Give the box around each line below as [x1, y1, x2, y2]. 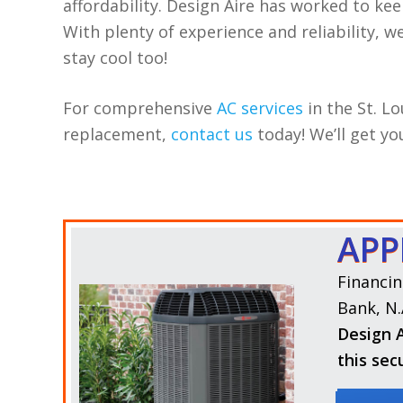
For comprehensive [63, 97, 218, 120]
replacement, [63, 123, 172, 146]
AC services [217, 97, 304, 120]
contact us [171, 123, 254, 146]
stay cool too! [63, 47, 168, 69]
